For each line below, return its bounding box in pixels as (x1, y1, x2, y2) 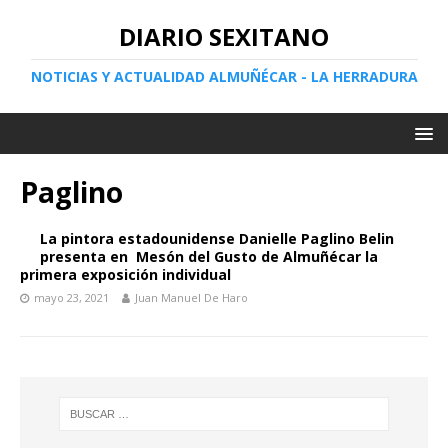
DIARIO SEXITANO (119, 20, 329, 53)
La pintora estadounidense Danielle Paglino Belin (40, 229, 394, 248)
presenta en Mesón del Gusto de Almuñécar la (40, 247, 378, 266)
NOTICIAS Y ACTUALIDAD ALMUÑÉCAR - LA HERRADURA (30, 67, 418, 86)
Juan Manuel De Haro (135, 290, 248, 305)
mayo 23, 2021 (34, 290, 109, 305)
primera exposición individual (20, 265, 231, 284)
